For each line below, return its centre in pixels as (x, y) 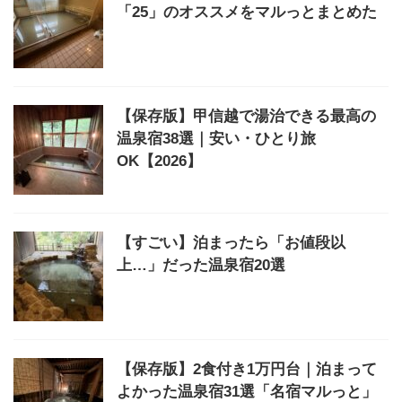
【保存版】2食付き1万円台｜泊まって (247, 369)
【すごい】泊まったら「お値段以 (231, 243)
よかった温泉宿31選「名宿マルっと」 (247, 392)
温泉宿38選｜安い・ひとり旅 (216, 139)
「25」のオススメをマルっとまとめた (247, 12)
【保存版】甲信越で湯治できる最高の (246, 116)
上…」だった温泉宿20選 (201, 265)
